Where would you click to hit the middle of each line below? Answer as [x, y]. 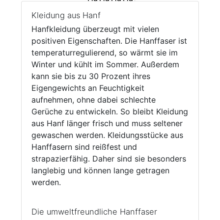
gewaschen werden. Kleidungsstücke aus [107, 135]
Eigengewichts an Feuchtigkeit [88, 88]
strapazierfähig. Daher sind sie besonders [109, 159]
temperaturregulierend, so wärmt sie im [104, 53]
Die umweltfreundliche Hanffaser [94, 212]
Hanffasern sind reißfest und [84, 147]
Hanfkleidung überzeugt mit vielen [95, 29]
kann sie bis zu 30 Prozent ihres [91, 76]
